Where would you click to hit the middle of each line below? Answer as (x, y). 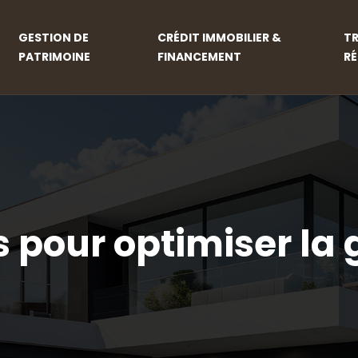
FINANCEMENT (199, 57)
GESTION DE (54, 38)
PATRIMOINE (55, 57)
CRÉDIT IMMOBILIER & (219, 38)
